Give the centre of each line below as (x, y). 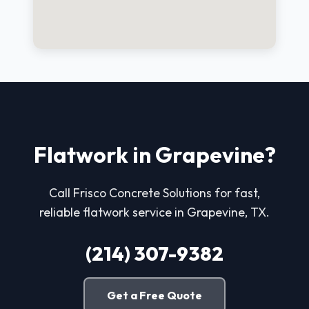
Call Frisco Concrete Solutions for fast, (154, 193)
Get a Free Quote (154, 296)
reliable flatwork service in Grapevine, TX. (154, 212)
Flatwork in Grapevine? (154, 155)
